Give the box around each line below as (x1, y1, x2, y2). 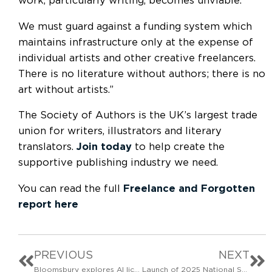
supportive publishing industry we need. (18, 158, 218, 168)
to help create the (132, 142, 225, 152)
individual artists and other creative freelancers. (18, 53, 256, 63)
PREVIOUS (34, 250, 93, 262)
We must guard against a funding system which (18, 21, 252, 32)
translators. (18, 142, 76, 152)
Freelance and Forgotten (120, 183, 255, 194)
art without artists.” (18, 84, 114, 95)
